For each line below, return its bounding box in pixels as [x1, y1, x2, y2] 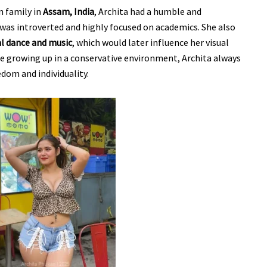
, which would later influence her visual [72, 36, 229, 48]
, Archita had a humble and [94, 5, 201, 17]
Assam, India [43, 5, 94, 17]
